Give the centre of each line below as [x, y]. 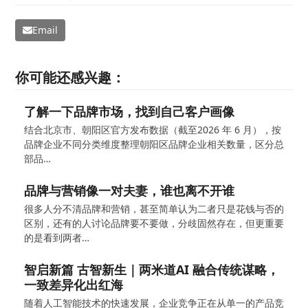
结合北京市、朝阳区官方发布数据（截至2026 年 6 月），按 [152, 129]
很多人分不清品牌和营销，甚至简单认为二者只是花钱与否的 [154, 208]
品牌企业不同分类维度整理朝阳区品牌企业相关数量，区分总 [154, 144]
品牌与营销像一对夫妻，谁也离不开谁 [129, 190]
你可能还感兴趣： [70, 77]
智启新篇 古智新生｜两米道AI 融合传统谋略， [151, 269]
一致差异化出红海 [73, 284]
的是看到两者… [56, 237]
